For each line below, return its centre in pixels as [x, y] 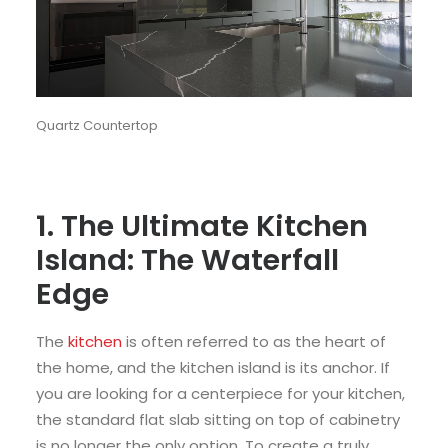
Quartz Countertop [97, 125]
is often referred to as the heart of [254, 341]
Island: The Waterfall [187, 260]
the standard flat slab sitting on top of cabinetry [218, 419]
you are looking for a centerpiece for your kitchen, [220, 393]
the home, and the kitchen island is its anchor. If [213, 367]
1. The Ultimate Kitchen [202, 226]
